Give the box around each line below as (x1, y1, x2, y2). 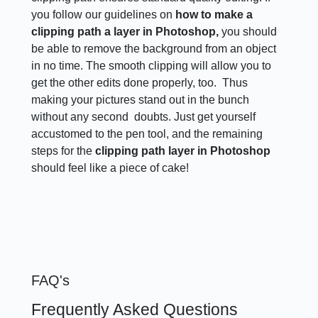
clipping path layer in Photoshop (95, 145, 271, 157)
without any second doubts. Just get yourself (31, 111, 256, 123)
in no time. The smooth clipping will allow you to (31, 60, 272, 72)
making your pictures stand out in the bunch (31, 94, 250, 106)
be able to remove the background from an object (31, 43, 277, 55)
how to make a (175, 9, 253, 21)
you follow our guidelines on (31, 9, 176, 21)
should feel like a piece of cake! (31, 162, 190, 174)
